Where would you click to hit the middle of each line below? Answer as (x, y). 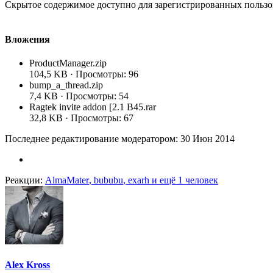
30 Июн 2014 (207, 139)
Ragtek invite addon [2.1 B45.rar (93, 107)
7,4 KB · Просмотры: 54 (79, 96)
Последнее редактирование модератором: (93, 139)
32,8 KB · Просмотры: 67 (81, 118)
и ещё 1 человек (184, 180)
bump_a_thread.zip (66, 85)
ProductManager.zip (68, 63)
